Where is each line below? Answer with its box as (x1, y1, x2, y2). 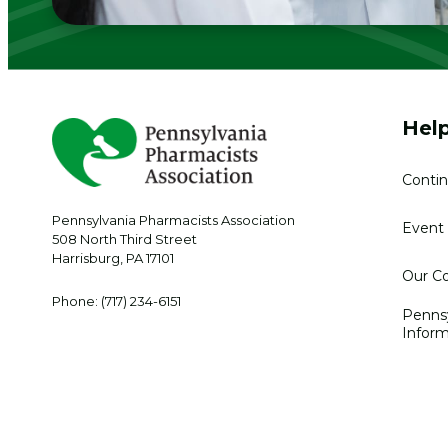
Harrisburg (52, 250, 120, 267)
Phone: (52, 293, 101, 310)
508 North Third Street (52, 231, 197, 248)
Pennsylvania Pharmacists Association (52, 212, 295, 229)
